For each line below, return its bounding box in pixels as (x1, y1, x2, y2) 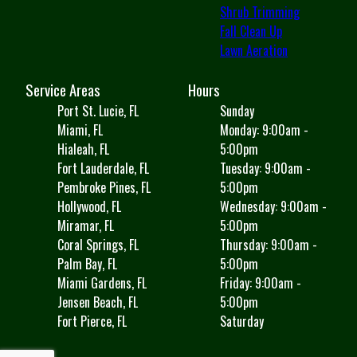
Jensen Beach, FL (57, 292, 138, 312)
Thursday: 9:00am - (220, 235, 317, 255)
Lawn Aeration (220, 41, 288, 61)
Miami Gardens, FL (57, 273, 147, 293)
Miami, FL (57, 120, 103, 140)
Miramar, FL (57, 216, 114, 236)
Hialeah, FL (57, 139, 109, 159)
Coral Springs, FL (57, 235, 139, 255)
